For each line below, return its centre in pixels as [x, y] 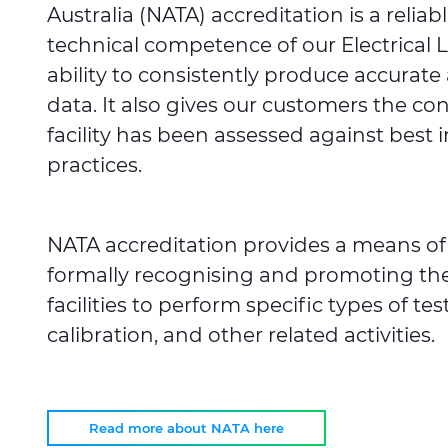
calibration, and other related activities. [241, 335]
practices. [94, 165]
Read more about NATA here [186, 428]
